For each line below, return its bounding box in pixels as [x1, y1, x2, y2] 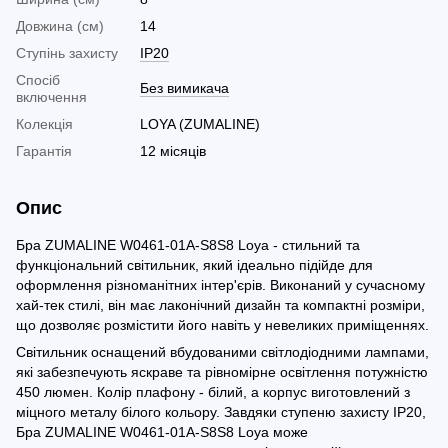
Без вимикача [140, 80, 229, 97]
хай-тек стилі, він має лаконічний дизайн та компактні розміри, [16, 297, 425, 314]
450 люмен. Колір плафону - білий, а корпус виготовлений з [16, 384, 410, 401]
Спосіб [16, 72, 60, 89]
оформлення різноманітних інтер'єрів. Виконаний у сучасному [16, 277, 425, 294]
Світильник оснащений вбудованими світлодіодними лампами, [16, 344, 429, 361]
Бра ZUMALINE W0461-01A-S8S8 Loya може [16, 424, 308, 441]
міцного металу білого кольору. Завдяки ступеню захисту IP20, [16, 404, 426, 421]
